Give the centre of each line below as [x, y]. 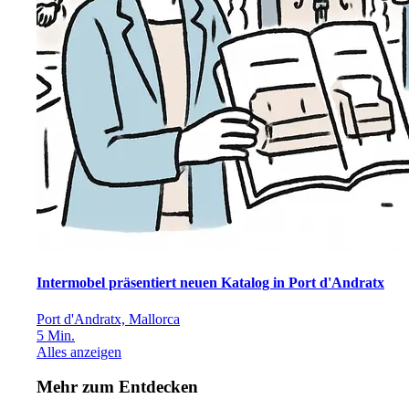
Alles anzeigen [79, 351]
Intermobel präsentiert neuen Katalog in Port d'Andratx [210, 283]
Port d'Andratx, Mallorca [108, 319]
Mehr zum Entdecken [117, 387]
